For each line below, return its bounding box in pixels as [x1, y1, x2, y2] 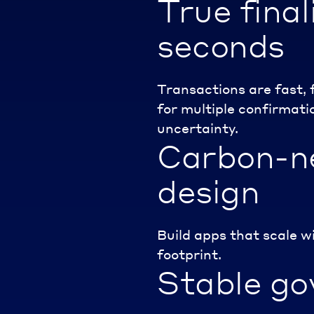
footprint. [157, 245, 221, 262]
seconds [157, 25, 285, 64]
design [157, 170, 260, 210]
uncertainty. [157, 119, 238, 136]
